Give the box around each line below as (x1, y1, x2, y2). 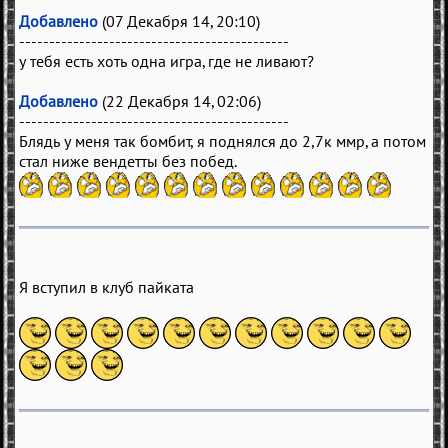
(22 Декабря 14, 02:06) (98, 90, 261, 111)
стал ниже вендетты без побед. (19, 150, 237, 171)
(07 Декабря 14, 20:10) (98, 10, 260, 31)
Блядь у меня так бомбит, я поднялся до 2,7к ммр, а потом (19, 130, 426, 151)
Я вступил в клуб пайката (19, 276, 194, 297)
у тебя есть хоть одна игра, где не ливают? (19, 50, 314, 71)
